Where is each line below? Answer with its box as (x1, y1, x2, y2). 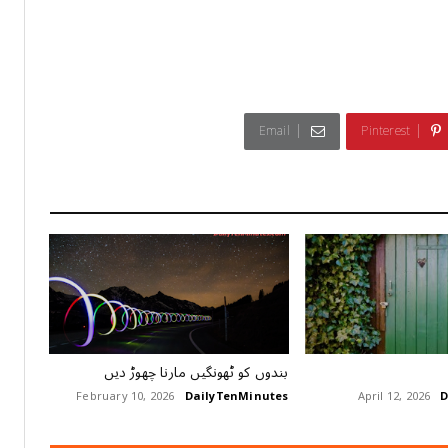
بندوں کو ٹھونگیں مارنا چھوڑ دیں (104, 357, 289, 387)
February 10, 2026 (76, 384, 175, 408)
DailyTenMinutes (184, 384, 289, 408)
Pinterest (361, 118, 411, 144)
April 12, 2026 (357, 384, 431, 408)
